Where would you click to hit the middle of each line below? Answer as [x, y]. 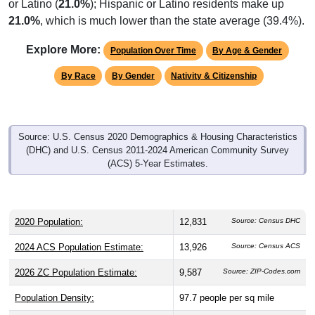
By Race [78, 76]
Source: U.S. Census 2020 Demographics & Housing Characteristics [157, 136]
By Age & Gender [247, 50]
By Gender [133, 76]
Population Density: [54, 297]
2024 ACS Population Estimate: [79, 247]
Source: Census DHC [266, 220]
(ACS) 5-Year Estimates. [157, 163]
